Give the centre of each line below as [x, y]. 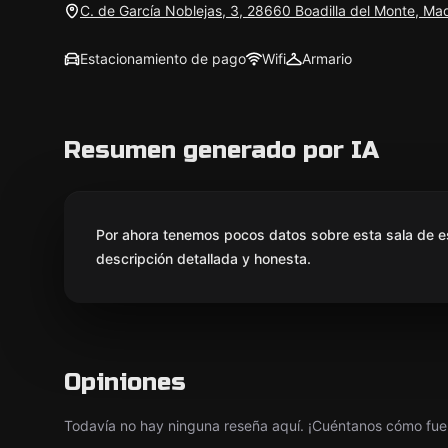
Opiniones [125, 382]
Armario [327, 58]
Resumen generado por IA [221, 150]
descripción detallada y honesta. [203, 258]
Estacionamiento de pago [163, 58]
